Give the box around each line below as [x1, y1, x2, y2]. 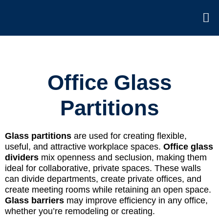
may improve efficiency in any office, [64, 195, 208, 205]
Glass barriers [5, 195, 64, 205]
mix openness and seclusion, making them [39, 152, 207, 162]
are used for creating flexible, [71, 131, 187, 141]
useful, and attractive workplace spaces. [5, 141, 163, 152]
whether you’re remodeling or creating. [5, 206, 155, 216]
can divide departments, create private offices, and [5, 174, 201, 184]
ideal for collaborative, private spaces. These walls [5, 163, 201, 173]
